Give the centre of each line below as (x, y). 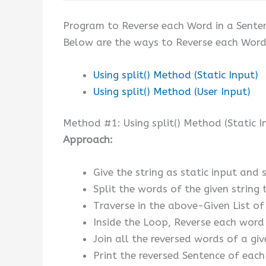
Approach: (88, 140)
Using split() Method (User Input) (172, 91)
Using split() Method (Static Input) (176, 75)
